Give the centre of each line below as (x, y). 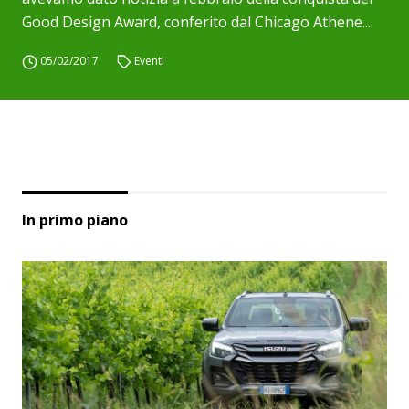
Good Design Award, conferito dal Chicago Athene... (196, 22)
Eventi (150, 61)
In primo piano (75, 220)
